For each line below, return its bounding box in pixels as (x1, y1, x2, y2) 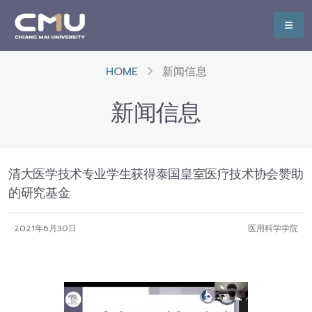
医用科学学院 (248, 222, 298, 235)
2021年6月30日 (14, 222, 77, 235)
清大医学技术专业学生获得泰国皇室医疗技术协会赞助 (8, 164, 304, 184)
